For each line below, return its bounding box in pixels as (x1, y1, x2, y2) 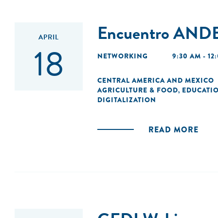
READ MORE (148, 124, 199, 135)
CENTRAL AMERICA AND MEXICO (97, 75, 214, 85)
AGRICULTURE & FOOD (97, 85, 178, 95)
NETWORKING (97, 51, 148, 61)
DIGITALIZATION (97, 95, 156, 105)
